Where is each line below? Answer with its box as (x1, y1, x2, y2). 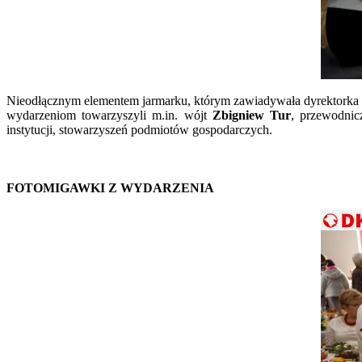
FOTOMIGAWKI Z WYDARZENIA (6, 180, 214, 195)
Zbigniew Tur (212, 107, 292, 122)
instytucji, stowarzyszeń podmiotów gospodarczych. (6, 122, 272, 137)
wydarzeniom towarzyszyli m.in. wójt (6, 107, 213, 122)
